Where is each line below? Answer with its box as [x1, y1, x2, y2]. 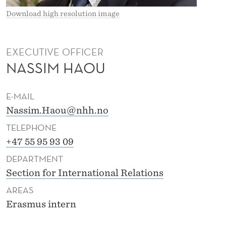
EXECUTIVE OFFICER [6, 46, 103, 59]
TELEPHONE [6, 122, 56, 134]
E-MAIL [6, 90, 34, 102]
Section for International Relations [6, 167, 163, 179]
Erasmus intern [6, 199, 76, 210]
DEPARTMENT [6, 153, 63, 165]
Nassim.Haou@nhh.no [6, 105, 108, 116]
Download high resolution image [6, 9, 120, 18]
